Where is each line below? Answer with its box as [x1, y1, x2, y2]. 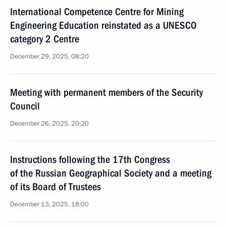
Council [10, 100, 40, 112]
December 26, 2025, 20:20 [10, 119, 89, 128]
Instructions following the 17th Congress [10, 153, 170, 165]
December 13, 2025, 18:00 [10, 200, 89, 209]
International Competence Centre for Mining [10, 6, 184, 18]
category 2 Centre [10, 33, 79, 45]
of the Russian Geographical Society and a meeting [10, 167, 211, 179]
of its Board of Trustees [10, 181, 101, 193]
